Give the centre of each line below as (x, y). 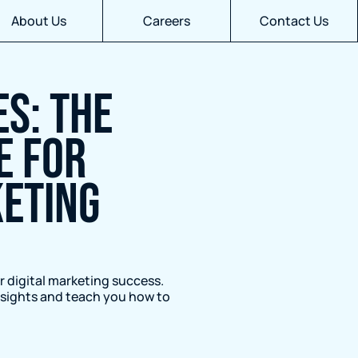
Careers (167, 21)
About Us (39, 21)
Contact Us (294, 21)
